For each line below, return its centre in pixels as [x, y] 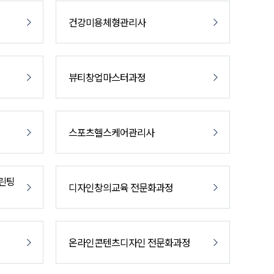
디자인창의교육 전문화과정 [121, 187]
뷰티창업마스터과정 [107, 77]
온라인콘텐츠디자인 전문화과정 [129, 242]
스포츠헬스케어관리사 [111, 132]
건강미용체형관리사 [107, 22]
